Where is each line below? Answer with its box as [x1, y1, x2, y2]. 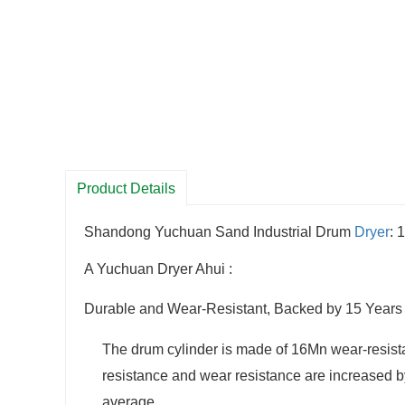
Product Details [77, 181, 175, 196]
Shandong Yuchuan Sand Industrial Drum [84, 224, 354, 240]
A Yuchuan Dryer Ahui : [84, 261, 232, 278]
